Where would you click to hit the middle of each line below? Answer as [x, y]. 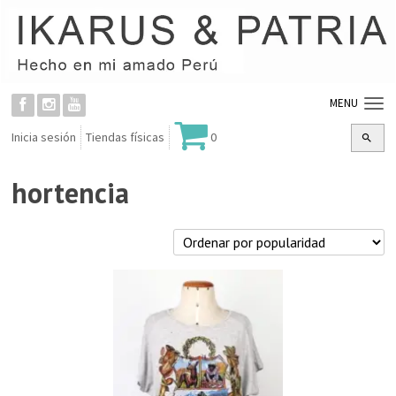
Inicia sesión [43, 137]
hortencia [70, 193]
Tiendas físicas [125, 137]
